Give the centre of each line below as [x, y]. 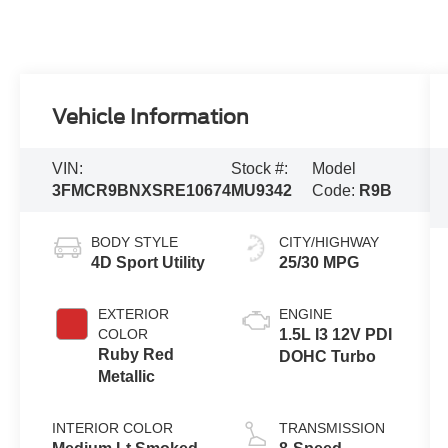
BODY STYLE [135, 241]
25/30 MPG [318, 262]
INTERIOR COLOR [113, 427]
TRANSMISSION [331, 427]
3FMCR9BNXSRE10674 [142, 190]
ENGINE [305, 313]
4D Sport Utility [148, 262]
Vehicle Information [151, 116]
